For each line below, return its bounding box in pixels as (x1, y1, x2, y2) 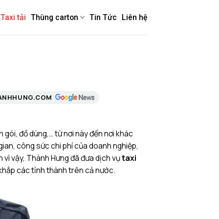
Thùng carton (30, 13, 78, 22)
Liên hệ (122, 13, 147, 22)
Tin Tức (89, 13, 117, 22)
